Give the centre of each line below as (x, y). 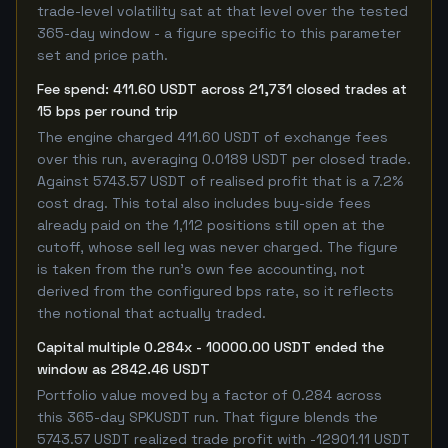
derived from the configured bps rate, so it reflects (215, 291)
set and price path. (102, 55)
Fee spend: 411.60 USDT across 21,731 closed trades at (222, 89)
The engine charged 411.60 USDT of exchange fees (212, 137)
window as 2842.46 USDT (123, 369)
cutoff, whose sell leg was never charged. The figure (217, 247)
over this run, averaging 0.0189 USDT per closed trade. (224, 159)
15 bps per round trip (107, 111)
